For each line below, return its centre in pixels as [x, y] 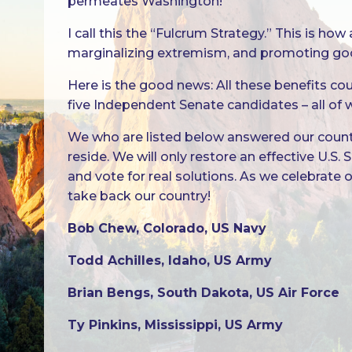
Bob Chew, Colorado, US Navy [167, 228]
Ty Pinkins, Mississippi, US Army [175, 324]
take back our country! [139, 196]
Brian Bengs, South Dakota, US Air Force [203, 292]
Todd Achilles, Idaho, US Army [170, 260]
